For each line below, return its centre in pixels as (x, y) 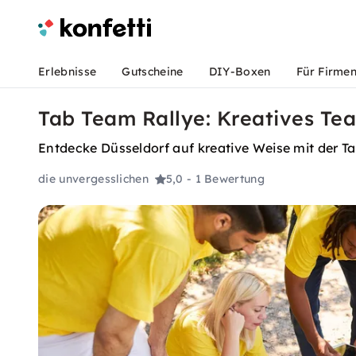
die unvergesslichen (94, 179)
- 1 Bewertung (226, 179)
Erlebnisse (68, 72)
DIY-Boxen (240, 72)
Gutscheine (153, 72)
